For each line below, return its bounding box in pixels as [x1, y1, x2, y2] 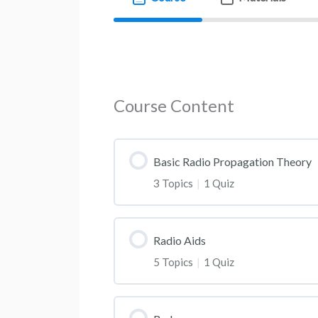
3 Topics [153, 176, 195, 190]
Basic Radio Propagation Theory [153, 155, 312, 168]
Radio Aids [153, 233, 206, 247]
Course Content [114, 95, 234, 116]
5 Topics [153, 255, 195, 268]
